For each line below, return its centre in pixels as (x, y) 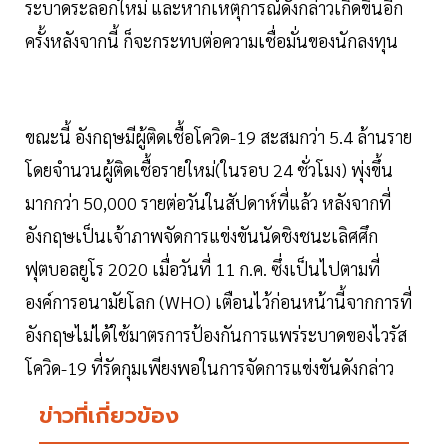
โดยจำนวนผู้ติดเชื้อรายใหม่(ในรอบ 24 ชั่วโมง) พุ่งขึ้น (209, 170)
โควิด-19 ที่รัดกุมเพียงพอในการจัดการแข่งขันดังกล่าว (209, 368)
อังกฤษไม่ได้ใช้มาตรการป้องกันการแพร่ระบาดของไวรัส (216, 335)
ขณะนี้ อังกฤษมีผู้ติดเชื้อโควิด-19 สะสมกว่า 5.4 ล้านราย (218, 137)
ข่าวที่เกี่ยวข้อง (109, 416)
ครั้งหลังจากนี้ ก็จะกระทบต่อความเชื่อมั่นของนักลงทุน (211, 41)
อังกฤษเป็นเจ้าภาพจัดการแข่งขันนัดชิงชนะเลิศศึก (201, 236)
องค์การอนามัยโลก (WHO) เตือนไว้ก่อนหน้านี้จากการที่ (218, 302)
